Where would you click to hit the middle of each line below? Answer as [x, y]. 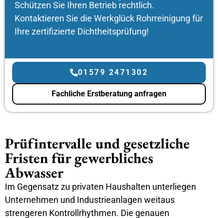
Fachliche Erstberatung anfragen [109, 94]
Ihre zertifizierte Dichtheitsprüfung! [82, 32]
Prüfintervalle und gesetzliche [97, 144]
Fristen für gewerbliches [79, 158]
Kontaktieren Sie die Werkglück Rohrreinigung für [109, 18]
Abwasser [34, 173]
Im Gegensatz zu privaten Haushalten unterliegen [100, 187]
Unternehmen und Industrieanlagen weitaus [90, 200]
